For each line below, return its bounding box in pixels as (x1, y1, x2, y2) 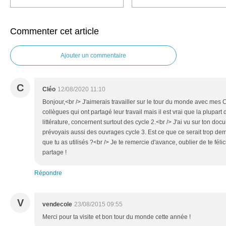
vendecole (42, 201, 72, 208)
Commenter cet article (10, 26, 99, 36)
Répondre (34, 169, 62, 177)
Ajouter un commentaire (61, 52, 126, 59)
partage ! (42, 149, 67, 156)
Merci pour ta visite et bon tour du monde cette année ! (42, 213, 191, 220)
